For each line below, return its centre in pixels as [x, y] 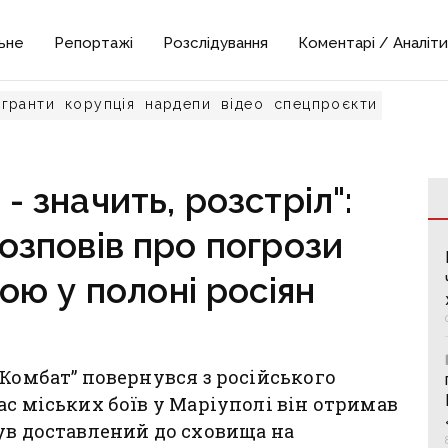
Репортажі [94, 43]
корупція [100, 104]
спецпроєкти [326, 104]
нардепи [178, 104]
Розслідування [216, 43]
